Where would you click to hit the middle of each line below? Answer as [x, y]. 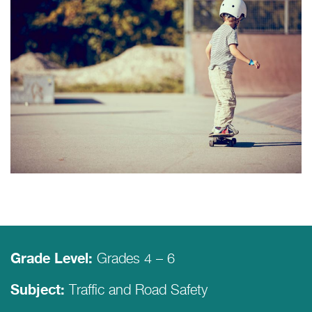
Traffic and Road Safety [136, 289]
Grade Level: [52, 259]
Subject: [38, 290]
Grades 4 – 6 [134, 258]
